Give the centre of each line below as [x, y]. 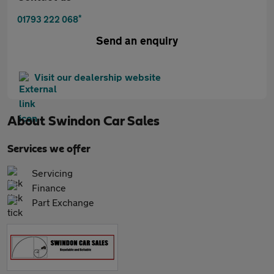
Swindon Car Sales [104, 121]
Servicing [52, 173]
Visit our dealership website [98, 77]
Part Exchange [63, 202]
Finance [49, 187]
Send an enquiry [137, 40]
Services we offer [49, 149]
